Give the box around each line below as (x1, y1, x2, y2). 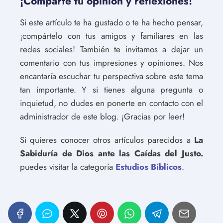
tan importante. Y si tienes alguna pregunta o (20, 83, 203, 96)
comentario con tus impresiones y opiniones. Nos (20, 56, 203, 69)
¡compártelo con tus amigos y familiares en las (20, 29, 203, 42)
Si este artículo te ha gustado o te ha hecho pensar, (20, 16, 203, 28)
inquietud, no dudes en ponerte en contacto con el (20, 97, 203, 109)
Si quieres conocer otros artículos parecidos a (20, 133, 194, 146)
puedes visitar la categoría (20, 160, 115, 173)
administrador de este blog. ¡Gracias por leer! (20, 110, 185, 122)
